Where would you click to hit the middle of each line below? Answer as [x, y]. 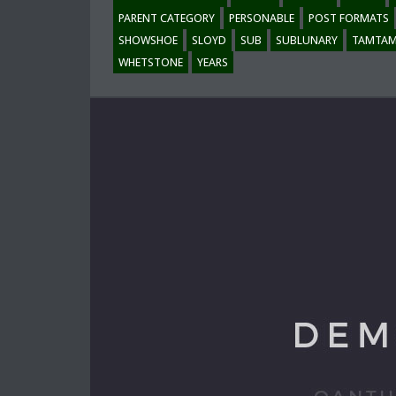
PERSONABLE [262, 18]
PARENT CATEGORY [167, 18]
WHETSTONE [151, 62]
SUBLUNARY [307, 40]
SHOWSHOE [148, 40]
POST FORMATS [349, 18]
